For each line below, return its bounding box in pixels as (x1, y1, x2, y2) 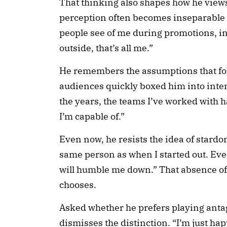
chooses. (59, 179, 96, 191)
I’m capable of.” (59, 110, 125, 123)
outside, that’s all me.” (59, 42, 153, 54)
